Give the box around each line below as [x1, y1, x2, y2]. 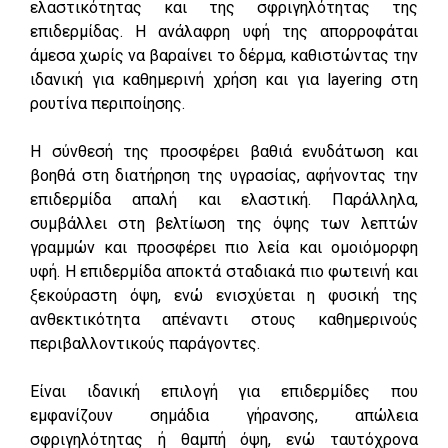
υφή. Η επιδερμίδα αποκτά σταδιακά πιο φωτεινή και [30, 261, 418, 281]
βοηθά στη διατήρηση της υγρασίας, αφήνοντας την [30, 165, 418, 185]
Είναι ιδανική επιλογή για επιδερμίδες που [30, 381, 418, 401]
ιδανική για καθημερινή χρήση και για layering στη [30, 69, 418, 89]
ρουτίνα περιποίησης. [30, 93, 185, 113]
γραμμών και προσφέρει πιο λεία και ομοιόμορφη [30, 237, 418, 257]
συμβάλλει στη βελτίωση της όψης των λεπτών [30, 213, 418, 233]
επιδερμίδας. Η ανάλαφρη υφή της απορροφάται [30, 21, 418, 41]
